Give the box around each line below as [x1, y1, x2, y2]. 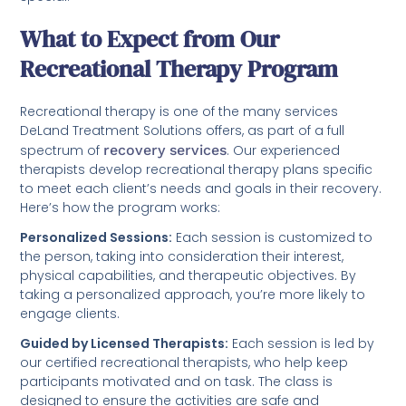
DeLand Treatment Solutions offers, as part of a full [20, 121, 345, 140]
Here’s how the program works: [20, 198, 221, 217]
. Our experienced [227, 140, 341, 159]
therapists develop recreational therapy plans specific [20, 159, 373, 179]
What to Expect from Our [20, 22, 280, 55]
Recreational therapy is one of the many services [20, 101, 339, 121]
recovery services [103, 140, 227, 159]
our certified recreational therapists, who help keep [20, 353, 349, 372]
